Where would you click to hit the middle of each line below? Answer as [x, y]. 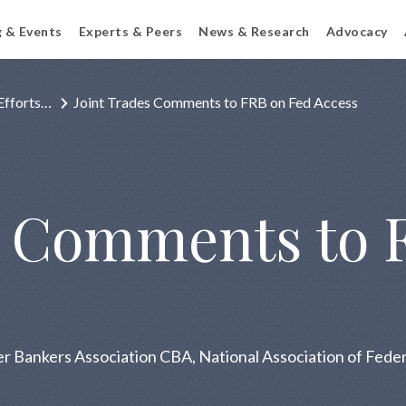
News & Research [254, 31]
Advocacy [357, 31]
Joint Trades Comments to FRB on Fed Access [216, 102]
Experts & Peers [130, 31]
